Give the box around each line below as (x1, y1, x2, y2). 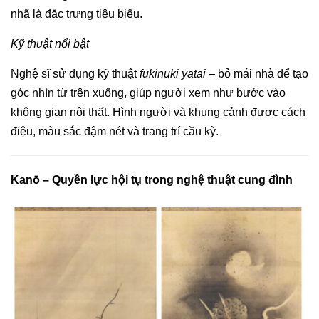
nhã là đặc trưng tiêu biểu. (11, 7, 142, 20)
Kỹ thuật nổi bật (11, 37, 89, 50)
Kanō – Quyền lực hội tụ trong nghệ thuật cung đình (11, 173, 293, 186)
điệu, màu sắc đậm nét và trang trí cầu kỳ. (11, 125, 219, 137)
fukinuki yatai (140, 67, 206, 80)
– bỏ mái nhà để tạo (206, 67, 308, 80)
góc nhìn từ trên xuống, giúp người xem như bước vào (11, 86, 286, 99)
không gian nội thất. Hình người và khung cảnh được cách (11, 105, 305, 118)
